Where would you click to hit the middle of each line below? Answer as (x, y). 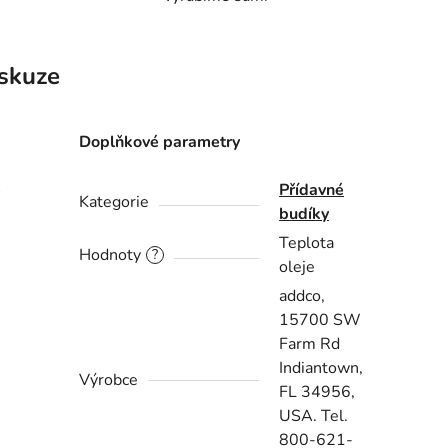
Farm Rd (310, 344)
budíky (304, 214)
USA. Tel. (314, 416)
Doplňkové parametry (160, 142)
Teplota (307, 243)
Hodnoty (110, 255)
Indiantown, (321, 368)
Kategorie (114, 202)
